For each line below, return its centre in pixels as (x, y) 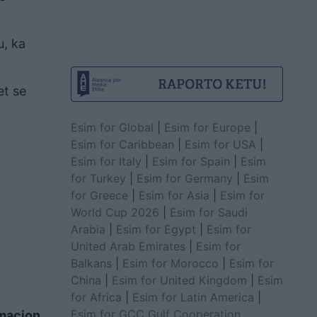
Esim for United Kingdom (179, 280)
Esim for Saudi (208, 212)
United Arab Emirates (128, 246)
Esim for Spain (191, 161)
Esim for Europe (207, 127)
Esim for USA (220, 144)
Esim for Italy (106, 161)
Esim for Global (112, 127)
